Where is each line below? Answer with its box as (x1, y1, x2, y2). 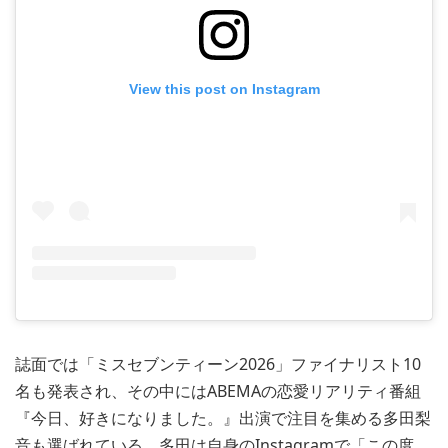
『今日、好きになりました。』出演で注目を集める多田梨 (15, 406, 431, 429)
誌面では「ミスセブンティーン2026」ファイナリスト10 (15, 352, 421, 375)
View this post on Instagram (128, 81, 320, 98)
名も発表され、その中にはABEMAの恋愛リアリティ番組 (15, 379, 421, 402)
